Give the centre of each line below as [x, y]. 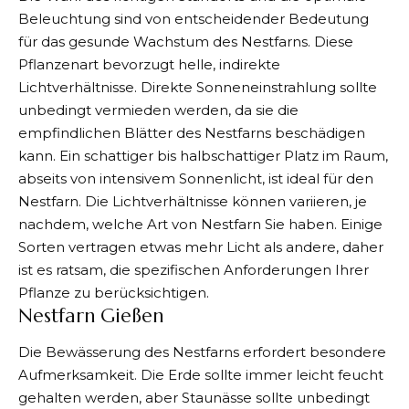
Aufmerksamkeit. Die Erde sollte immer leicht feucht [201, 375]
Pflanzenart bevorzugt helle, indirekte [149, 64]
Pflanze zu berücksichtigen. [114, 292]
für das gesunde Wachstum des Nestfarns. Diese [186, 41]
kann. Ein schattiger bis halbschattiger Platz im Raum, [203, 155]
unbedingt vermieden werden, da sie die [158, 110]
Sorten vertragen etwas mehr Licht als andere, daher [201, 246]
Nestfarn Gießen [91, 315]
